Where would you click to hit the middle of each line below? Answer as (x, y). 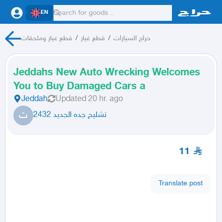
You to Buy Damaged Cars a (79, 87)
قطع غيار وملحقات (46, 38)
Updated (71, 99)
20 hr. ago (106, 99)
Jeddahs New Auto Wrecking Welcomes (107, 73)
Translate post (181, 183)
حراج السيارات (132, 38)
